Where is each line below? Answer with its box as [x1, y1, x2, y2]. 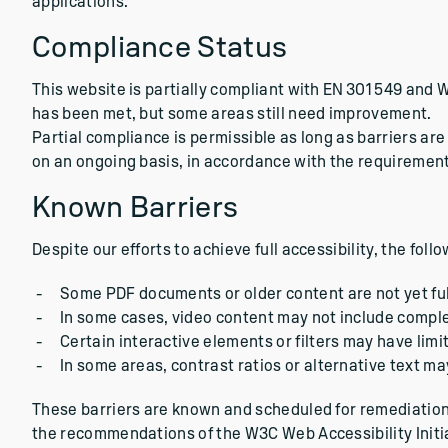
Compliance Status [32, 33, 288, 63]
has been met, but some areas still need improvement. [32, 106, 432, 122]
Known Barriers [32, 193, 239, 223]
